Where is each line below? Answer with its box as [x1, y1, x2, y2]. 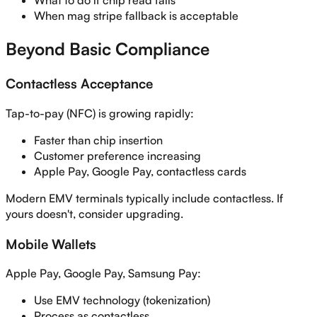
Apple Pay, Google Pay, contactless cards [34, 163, 246, 178]
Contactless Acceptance [6, 75, 153, 92]
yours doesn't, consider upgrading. [6, 206, 183, 221]
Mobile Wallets [6, 235, 96, 252]
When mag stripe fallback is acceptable [34, 8, 238, 23]
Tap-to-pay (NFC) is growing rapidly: [6, 105, 194, 120]
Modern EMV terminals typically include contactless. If [6, 190, 283, 205]
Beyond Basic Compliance [6, 38, 209, 60]
